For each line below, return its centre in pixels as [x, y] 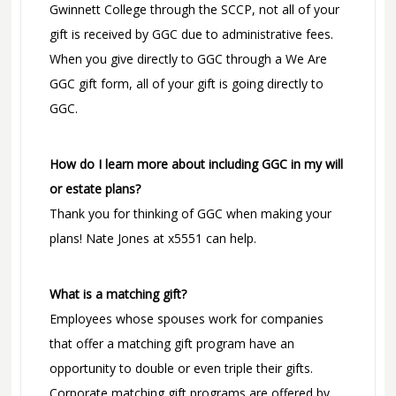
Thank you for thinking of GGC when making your [190, 214]
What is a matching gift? [118, 294]
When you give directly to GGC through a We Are [188, 59]
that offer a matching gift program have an [171, 344]
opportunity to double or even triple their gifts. [181, 369]
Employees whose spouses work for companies [186, 319]
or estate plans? [95, 189]
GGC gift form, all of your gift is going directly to [186, 84]
